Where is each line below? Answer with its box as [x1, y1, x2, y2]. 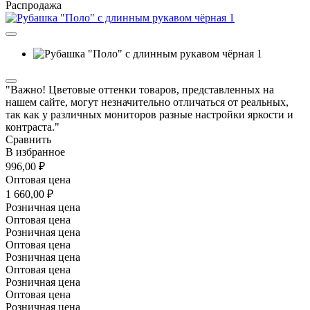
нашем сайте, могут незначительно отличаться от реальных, [6, 95, 289, 108]
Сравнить [6, 133, 51, 145]
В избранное [6, 145, 65, 158]
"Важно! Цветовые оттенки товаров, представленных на [6, 83, 274, 95]
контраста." [6, 120, 60, 133]
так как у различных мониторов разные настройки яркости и [6, 108, 293, 120]
